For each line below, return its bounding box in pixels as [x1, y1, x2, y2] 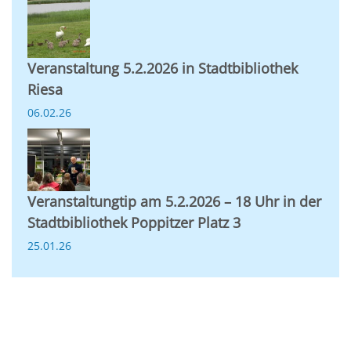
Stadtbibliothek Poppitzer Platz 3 [27, 213, 241, 232]
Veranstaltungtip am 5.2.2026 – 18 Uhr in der [27, 192, 321, 211]
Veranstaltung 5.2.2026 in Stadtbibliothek [27, 59, 298, 78]
